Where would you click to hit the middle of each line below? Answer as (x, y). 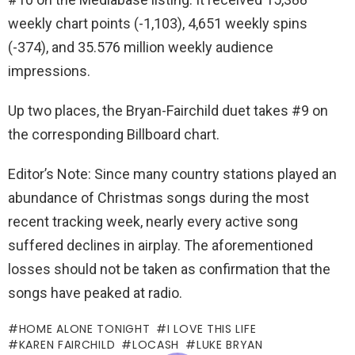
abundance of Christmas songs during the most (158, 198)
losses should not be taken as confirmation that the (169, 269)
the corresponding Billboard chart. (114, 134)
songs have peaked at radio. (95, 293)
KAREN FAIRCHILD (67, 345)
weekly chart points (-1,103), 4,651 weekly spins (158, 23)
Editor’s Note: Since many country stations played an (172, 174)
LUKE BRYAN (229, 345)
